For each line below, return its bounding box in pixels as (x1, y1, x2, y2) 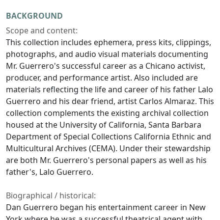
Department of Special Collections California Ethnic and (6, 131, 211, 142)
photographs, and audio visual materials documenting (6, 49, 208, 60)
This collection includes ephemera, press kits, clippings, (6, 37, 211, 48)
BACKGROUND (6, 10, 63, 22)
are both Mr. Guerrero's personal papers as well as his (6, 155, 207, 166)
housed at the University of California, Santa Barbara (6, 119, 201, 131)
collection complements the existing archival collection (6, 108, 209, 119)
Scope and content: (6, 25, 78, 36)
